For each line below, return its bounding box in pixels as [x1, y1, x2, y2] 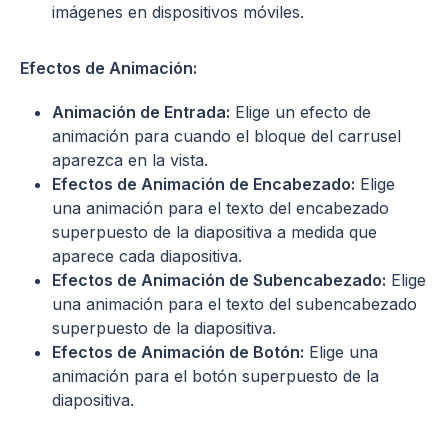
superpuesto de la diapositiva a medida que [52, 221, 377, 242]
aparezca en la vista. [52, 149, 208, 170]
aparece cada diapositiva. [52, 245, 242, 266]
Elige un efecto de [230, 101, 371, 122]
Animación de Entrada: [52, 101, 230, 122]
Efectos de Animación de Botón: [52, 341, 304, 362]
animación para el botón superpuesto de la [52, 365, 379, 386]
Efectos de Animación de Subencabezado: [52, 269, 386, 290]
